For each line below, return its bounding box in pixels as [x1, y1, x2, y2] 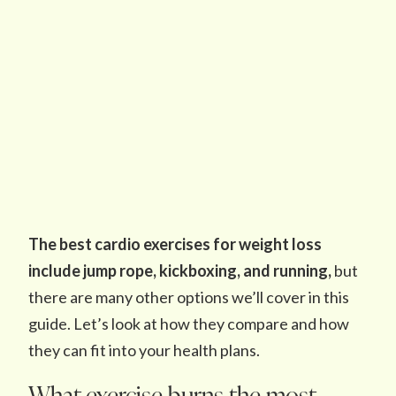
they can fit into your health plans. [28, 340, 260, 360]
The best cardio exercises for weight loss [28, 234, 322, 254]
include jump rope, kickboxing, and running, [28, 261, 331, 280]
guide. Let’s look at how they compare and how [28, 314, 349, 333]
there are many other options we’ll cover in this [28, 287, 349, 307]
